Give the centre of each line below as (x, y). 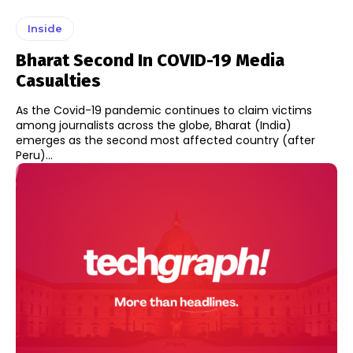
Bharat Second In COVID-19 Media (150, 60)
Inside (45, 28)
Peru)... (34, 155)
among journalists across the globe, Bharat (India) (154, 125)
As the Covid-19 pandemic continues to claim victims (164, 110)
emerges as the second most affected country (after (165, 140)
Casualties (58, 80)
